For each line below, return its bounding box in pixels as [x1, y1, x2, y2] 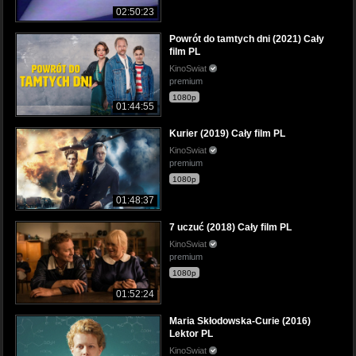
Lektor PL [169, 327, 213, 339]
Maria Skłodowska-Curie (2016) [169, 315, 311, 327]
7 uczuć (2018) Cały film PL [169, 221, 292, 233]
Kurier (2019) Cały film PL [169, 127, 285, 139]
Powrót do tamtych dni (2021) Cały [169, 33, 324, 45]
